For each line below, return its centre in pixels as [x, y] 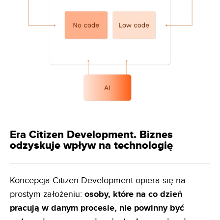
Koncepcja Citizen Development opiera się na [98, 180]
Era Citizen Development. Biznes [91, 135]
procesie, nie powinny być [132, 208]
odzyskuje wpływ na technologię [91, 145]
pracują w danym [44, 208]
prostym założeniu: [47, 194]
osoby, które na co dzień [133, 194]
